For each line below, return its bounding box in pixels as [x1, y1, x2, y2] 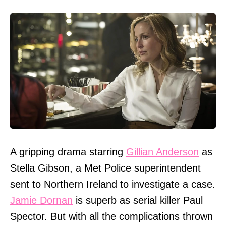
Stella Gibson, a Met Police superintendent [10, 162, 201, 174]
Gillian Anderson [126, 146, 199, 158]
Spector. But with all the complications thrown [10, 211, 213, 222]
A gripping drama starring [10, 146, 126, 158]
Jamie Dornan [10, 195, 73, 206]
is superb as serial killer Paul [73, 195, 203, 206]
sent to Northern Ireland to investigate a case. [10, 179, 215, 190]
